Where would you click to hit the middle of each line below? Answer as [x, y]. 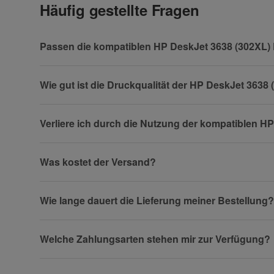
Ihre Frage [70, 35]
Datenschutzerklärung [82, 254]
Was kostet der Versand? [98, 162]
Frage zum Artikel [95, 22]
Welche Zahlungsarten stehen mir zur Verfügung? [155, 239]
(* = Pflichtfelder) [72, 232]
